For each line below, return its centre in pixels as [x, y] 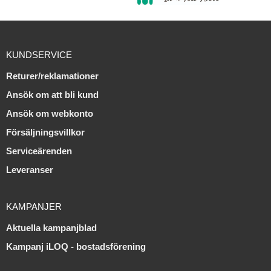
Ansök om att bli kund [52, 95]
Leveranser [30, 170]
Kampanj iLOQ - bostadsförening [76, 247]
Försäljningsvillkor [45, 132]
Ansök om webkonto [50, 114]
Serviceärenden [39, 151]
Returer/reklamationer [52, 76]
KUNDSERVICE [39, 55]
